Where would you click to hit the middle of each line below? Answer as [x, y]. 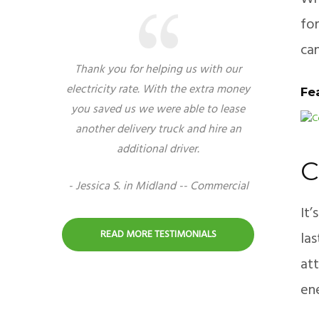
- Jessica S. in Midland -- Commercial [158, 186]
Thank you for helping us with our [158, 69]
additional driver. [158, 149]
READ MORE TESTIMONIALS [158, 234]
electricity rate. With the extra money [158, 89]
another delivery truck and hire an [158, 129]
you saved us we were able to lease [158, 109]
